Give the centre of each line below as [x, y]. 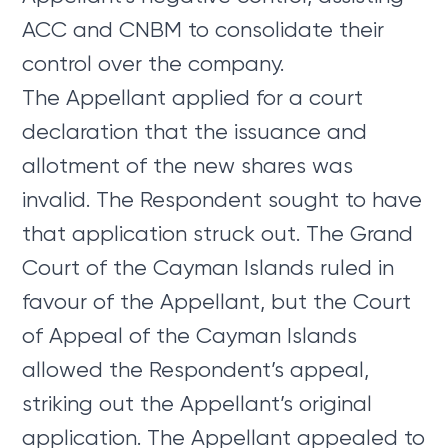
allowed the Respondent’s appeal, [196, 369]
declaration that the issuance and [195, 131]
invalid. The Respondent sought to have [222, 199]
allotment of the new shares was [188, 165]
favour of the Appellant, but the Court [217, 301]
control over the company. [153, 63]
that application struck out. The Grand [218, 233]
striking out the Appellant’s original [197, 403]
